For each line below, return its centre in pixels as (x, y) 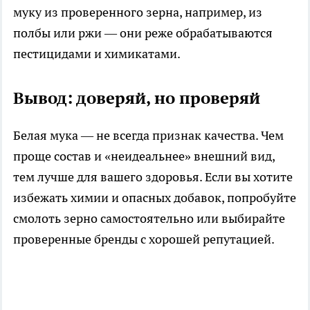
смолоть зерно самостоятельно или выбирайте (149, 218)
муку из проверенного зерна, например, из (138, 12)
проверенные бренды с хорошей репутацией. (144, 239)
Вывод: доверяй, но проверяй (137, 98)
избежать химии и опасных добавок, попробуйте (155, 197)
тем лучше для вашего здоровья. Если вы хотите (153, 176)
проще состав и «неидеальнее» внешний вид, (144, 156)
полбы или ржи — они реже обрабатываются (143, 33)
